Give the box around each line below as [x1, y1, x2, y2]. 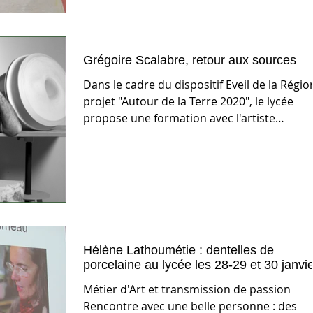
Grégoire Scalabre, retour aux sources [83, 53, 296, 68]
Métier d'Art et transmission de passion [83, 281, 291, 297]
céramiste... [83, 127, 144, 143]
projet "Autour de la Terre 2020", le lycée [83, 94, 293, 110]
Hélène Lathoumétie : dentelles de [83, 242, 274, 257]
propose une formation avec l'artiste [83, 110, 275, 126]
